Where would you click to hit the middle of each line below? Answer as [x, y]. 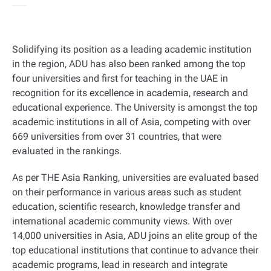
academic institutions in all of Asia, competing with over [131, 122]
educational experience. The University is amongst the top [135, 107]
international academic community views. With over [122, 221]
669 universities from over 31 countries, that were [117, 136]
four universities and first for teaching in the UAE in [120, 78]
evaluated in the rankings [66, 151]
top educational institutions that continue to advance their [135, 250]
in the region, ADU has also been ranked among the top [129, 64]
